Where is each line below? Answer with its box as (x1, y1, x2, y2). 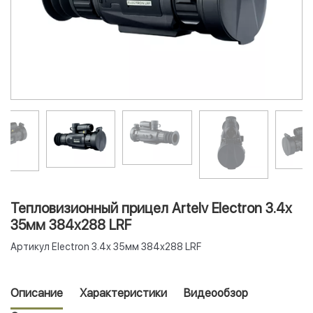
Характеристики (80, 286, 167, 300)
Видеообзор (184, 286, 248, 300)
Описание (10, 286, 63, 300)
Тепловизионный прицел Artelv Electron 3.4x (10, 200, 292, 217)
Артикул (10, 241, 50, 253)
